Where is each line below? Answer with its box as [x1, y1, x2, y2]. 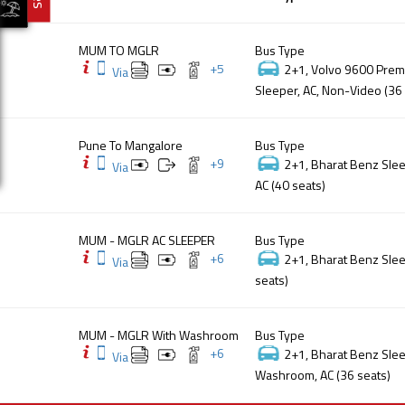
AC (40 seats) [255, 174, 325, 194]
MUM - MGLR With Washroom [79, 325, 239, 344]
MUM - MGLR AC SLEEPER [79, 230, 215, 250]
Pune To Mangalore [79, 135, 183, 155]
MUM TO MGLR [79, 40, 159, 60]
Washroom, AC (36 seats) [255, 364, 391, 384]
